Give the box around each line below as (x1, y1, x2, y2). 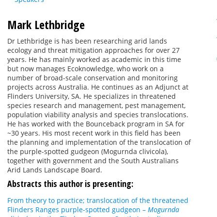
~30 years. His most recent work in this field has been (7, 128, 181, 138)
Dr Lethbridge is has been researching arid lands (7, 36, 167, 46)
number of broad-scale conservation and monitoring (7, 73, 178, 82)
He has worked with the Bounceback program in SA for (7, 119, 185, 128)
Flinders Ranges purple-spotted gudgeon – (7, 205, 148, 214)
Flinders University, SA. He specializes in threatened (7, 92, 176, 101)
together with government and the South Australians (7, 156, 179, 165)
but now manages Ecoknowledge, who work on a (7, 64, 164, 73)
